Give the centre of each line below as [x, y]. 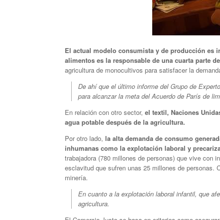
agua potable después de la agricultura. [125, 122]
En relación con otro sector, [105, 112]
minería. [76, 177]
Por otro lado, [84, 138]
